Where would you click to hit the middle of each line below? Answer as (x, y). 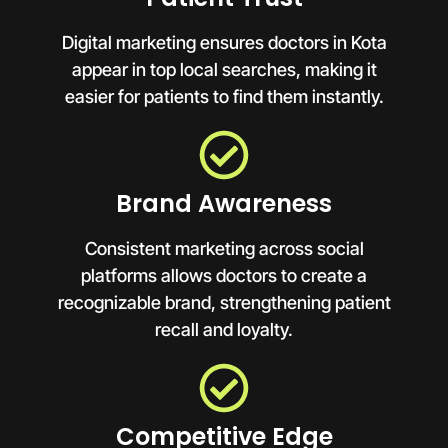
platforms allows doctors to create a (224, 275)
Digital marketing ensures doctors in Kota (224, 42)
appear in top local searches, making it (224, 69)
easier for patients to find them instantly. (224, 96)
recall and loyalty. (224, 329)
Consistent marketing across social (224, 248)
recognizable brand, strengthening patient (224, 302)
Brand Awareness (224, 203)
